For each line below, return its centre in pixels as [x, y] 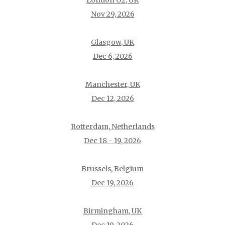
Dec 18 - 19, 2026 [113, 141]
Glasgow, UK [113, 42]
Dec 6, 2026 [113, 57]
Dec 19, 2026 [113, 183]
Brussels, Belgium [113, 169]
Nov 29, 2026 [113, 14]
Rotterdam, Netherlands [113, 127]
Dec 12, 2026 [113, 99]
